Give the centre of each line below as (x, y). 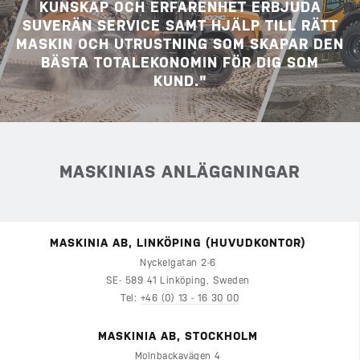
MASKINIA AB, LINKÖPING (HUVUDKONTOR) (180, 243)
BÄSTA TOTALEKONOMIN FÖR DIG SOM (180, 63)
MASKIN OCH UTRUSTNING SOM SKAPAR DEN (180, 44)
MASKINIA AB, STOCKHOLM (180, 336)
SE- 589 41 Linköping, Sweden (180, 281)
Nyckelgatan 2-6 (180, 263)
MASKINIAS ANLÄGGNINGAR (180, 172)
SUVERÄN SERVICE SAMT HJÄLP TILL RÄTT (180, 26)
